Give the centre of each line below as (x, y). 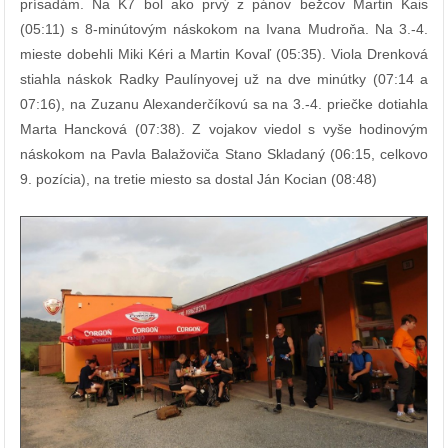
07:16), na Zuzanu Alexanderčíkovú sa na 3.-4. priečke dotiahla (224, 104)
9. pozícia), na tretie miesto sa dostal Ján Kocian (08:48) (198, 179)
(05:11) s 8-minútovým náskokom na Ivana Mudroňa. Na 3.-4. (224, 29)
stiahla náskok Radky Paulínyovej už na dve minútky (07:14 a (224, 79)
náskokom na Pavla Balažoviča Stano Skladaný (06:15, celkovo (224, 154)
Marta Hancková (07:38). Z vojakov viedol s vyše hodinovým (224, 129)
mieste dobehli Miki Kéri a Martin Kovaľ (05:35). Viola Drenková (224, 54)
